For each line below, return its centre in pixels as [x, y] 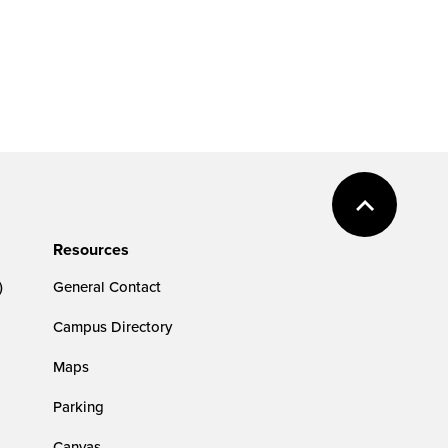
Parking [79, 406]
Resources [91, 249]
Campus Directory [113, 326]
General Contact [107, 286]
